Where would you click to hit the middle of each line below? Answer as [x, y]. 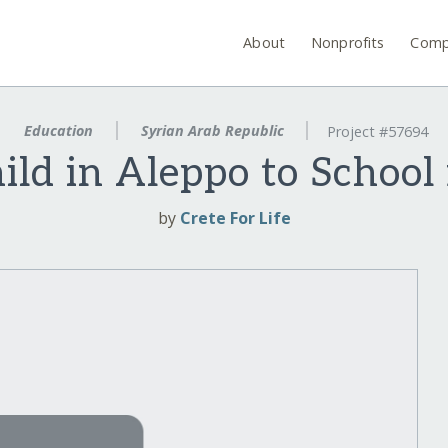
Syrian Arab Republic [212, 130]
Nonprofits [348, 42]
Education [58, 130]
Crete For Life [235, 218]
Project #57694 [378, 132]
